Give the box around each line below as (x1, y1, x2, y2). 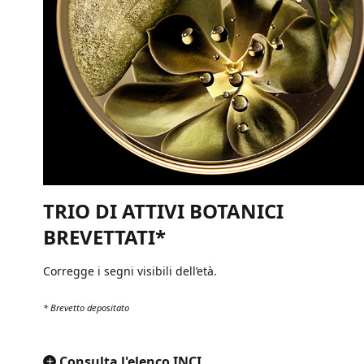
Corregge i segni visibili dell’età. (43, 262, 217, 279)
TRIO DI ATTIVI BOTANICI (43, 197, 284, 224)
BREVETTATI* (43, 223, 166, 250)
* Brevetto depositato (43, 301, 129, 314)
